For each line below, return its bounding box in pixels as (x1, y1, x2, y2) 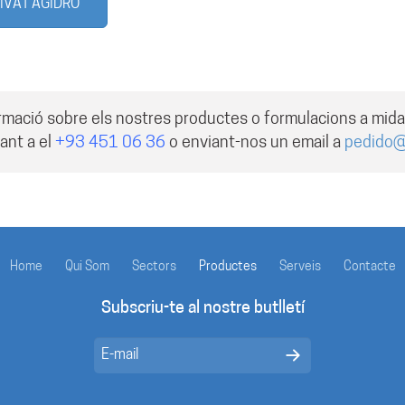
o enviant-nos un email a (165, 135, 344, 152)
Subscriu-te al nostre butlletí (100, 300, 305, 317)
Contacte (343, 260, 396, 274)
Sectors (131, 260, 176, 274)
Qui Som (64, 260, 109, 274)
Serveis (278, 260, 321, 274)
